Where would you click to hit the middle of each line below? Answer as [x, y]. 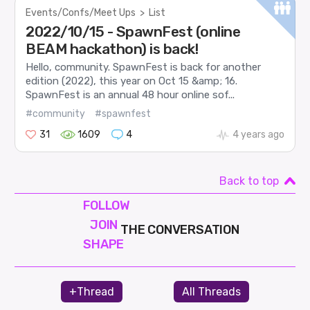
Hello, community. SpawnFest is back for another [144, 67]
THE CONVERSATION [180, 230]
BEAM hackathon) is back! [112, 49]
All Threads [211, 291]
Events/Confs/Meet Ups [81, 13]
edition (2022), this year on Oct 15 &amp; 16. [132, 81]
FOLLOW [107, 205]
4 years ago [258, 134]
